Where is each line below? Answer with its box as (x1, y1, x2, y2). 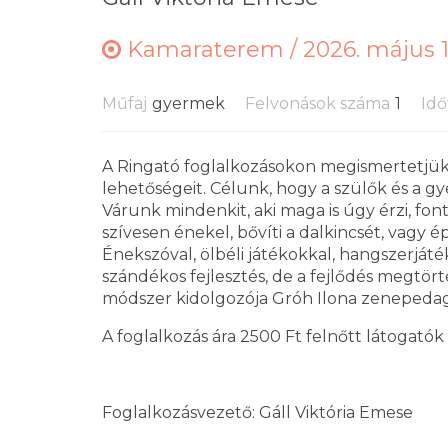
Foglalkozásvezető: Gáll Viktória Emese (102, 403, 413, 422)
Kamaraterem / (121, 36, 303, 63)
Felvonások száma (245, 94, 390, 113)
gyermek (152, 94, 225, 113)
